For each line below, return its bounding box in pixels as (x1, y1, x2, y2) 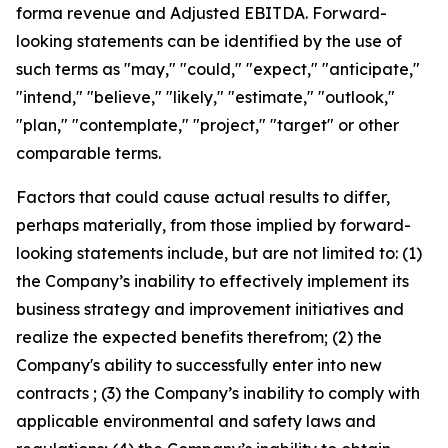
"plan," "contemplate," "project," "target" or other (16, 115, 399, 135)
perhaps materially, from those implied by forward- (16, 215, 411, 235)
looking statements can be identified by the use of (16, 31, 402, 51)
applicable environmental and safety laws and (16, 411, 376, 431)
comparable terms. (16, 143, 161, 163)
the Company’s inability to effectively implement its (16, 271, 409, 291)
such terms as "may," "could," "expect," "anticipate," (16, 59, 420, 79)
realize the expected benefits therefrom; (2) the (16, 327, 382, 347)
